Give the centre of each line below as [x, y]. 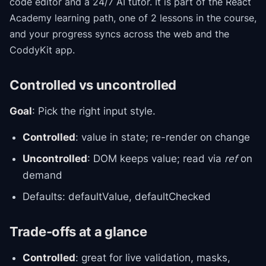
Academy [31, 18]
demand [42, 175]
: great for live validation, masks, [153, 258]
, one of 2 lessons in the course [184, 18]
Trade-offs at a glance [78, 232]
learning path [83, 18]
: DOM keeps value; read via [156, 159]
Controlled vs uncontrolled [93, 85]
